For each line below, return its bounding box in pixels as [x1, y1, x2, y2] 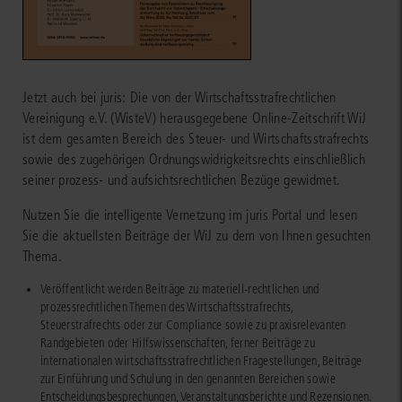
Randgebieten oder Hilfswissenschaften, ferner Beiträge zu [40, 336, 315, 352]
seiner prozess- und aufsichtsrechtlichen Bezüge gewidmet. [22, 171, 341, 189]
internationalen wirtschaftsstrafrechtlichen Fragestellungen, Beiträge [40, 354, 363, 370]
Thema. [22, 248, 62, 266]
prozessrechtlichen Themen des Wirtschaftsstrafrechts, [40, 300, 293, 316]
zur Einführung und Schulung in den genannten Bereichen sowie [40, 371, 336, 388]
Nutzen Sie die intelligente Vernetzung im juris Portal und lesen [22, 206, 358, 224]
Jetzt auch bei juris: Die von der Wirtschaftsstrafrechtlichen [22, 89, 336, 107]
